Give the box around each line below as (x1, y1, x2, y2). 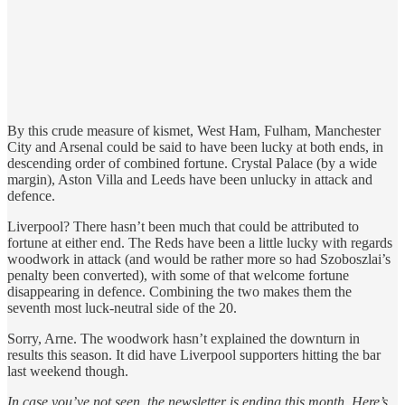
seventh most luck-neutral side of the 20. (7, 299, 237, 316)
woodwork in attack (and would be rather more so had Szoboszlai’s (7, 250, 391, 267)
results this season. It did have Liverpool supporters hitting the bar (7, 346, 381, 363)
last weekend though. (7, 363, 128, 379)
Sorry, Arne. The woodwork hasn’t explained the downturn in (7, 330, 360, 346)
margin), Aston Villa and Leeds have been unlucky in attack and (7, 171, 372, 187)
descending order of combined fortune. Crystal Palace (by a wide (7, 155, 377, 171)
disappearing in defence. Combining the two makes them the (7, 283, 352, 299)
